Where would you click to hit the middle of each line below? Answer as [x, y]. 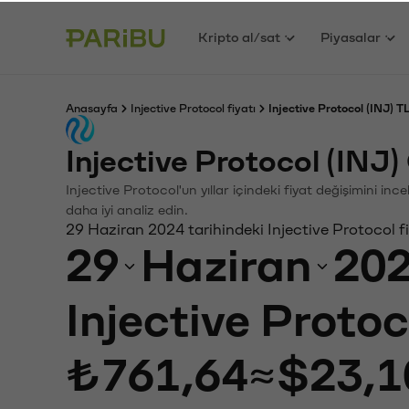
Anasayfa [92, 107]
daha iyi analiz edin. [127, 209]
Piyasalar [351, 36]
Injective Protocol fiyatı [193, 107]
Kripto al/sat [240, 36]
